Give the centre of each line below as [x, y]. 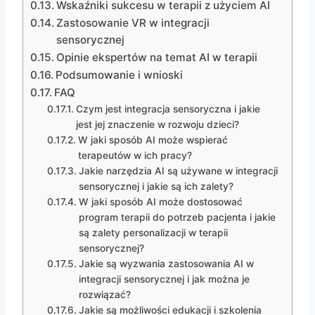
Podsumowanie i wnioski [120, 75]
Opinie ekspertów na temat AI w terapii [157, 58]
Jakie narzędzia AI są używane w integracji [178, 171]
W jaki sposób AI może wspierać [153, 140]
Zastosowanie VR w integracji [133, 23]
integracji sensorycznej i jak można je [164, 279]
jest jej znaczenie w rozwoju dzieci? [157, 125]
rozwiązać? [104, 295]
